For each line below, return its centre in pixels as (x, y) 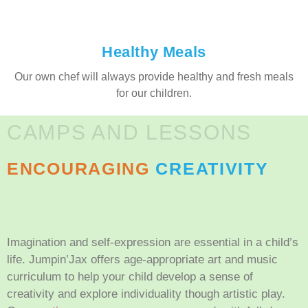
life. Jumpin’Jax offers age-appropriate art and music (142, 259)
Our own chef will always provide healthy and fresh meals (154, 76)
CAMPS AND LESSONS (129, 132)
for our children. (154, 93)
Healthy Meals (154, 52)
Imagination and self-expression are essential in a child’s (153, 242)
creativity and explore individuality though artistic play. (146, 294)
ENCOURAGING (78, 168)
